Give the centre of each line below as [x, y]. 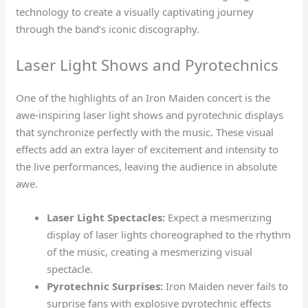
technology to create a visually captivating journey [135, 12]
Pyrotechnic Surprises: [105, 286]
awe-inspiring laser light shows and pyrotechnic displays [150, 115]
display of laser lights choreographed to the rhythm [169, 235]
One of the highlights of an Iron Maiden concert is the [143, 98]
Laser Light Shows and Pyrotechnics [147, 65]
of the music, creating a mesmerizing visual [150, 252]
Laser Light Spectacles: [106, 218]
